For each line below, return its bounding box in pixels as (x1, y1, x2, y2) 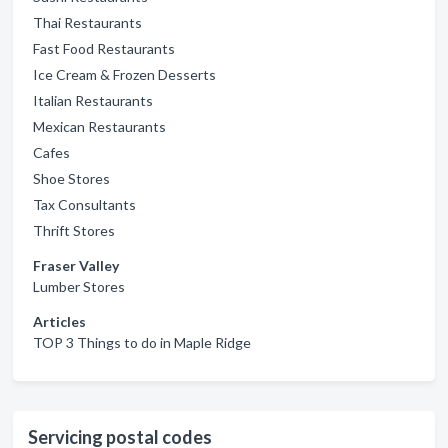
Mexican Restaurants (33, 118, 166, 135)
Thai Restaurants (33, 14, 142, 31)
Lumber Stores (33, 278, 125, 295)
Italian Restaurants (33, 92, 153, 109)
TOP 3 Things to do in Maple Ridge (33, 334, 251, 351)
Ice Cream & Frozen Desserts (33, 66, 216, 83)
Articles (33, 313, 86, 330)
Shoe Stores (33, 170, 110, 187)
